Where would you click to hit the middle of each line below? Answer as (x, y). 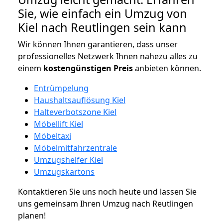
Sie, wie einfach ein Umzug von (103, 13)
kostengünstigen (77, 68)
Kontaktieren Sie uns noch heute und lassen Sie (107, 191)
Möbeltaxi (53, 136)
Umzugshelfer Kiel (68, 160)
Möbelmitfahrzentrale (75, 148)
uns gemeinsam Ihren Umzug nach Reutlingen (106, 203)
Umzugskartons (64, 171)
